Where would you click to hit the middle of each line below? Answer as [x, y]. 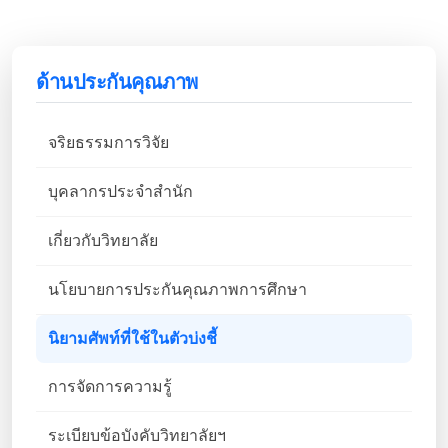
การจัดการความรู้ [110, 386]
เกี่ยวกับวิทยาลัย [103, 240]
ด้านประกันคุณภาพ [117, 81]
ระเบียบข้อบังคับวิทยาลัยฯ [137, 435]
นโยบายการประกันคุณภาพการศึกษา [177, 289]
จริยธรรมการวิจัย [108, 142]
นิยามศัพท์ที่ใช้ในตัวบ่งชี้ [132, 338]
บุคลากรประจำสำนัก [120, 191]
